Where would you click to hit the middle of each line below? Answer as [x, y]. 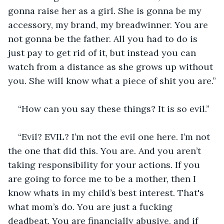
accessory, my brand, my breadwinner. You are [109, 24]
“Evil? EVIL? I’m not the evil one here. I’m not [115, 136]
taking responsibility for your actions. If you [105, 164]
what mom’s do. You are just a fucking [91, 206]
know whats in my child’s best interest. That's [107, 192]
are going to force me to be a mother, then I [103, 178]
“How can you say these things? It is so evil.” [114, 108]
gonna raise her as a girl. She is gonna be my [106, 10]
